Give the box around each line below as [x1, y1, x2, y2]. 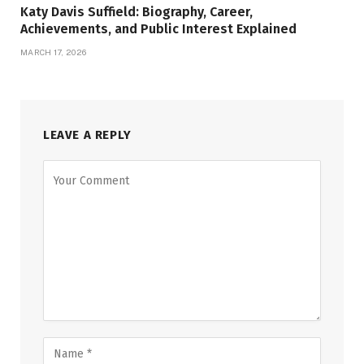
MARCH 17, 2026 [20, 46, 87, 57]
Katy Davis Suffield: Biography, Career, [20, 3, 253, 19]
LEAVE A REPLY [43, 127, 132, 142]
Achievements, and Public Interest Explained [20, 20, 297, 37]
